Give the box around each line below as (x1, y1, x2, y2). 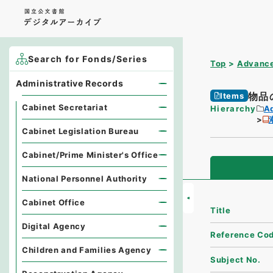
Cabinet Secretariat (22, 102, 108, 112)
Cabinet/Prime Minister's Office (22, 150, 158, 160)
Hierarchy (210, 104, 257, 113)
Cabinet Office (22, 197, 85, 207)
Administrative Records (16, 78, 124, 88)
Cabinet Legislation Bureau (22, 126, 140, 136)
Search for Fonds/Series (28, 54, 148, 64)
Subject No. (210, 254, 261, 264)
